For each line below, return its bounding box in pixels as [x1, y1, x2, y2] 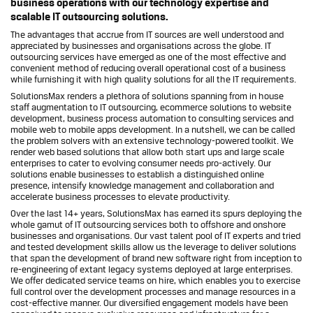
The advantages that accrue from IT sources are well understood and [10, 29, 284, 40]
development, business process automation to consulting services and [10, 112, 293, 124]
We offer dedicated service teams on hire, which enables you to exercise [10, 275, 300, 286]
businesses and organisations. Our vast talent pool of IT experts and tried [10, 230, 300, 241]
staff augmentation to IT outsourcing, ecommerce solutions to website [10, 101, 291, 112]
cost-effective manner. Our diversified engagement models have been [10, 297, 288, 308]
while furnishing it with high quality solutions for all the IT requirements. [10, 73, 296, 85]
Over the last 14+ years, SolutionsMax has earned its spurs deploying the [10, 208, 302, 219]
